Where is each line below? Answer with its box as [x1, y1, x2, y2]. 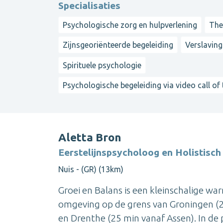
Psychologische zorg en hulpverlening [63, 20, 197, 30]
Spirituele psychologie [63, 60, 141, 70]
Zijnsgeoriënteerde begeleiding [63, 40, 173, 50]
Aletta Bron [58, 130, 121, 143]
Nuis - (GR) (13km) [58, 164, 123, 174]
